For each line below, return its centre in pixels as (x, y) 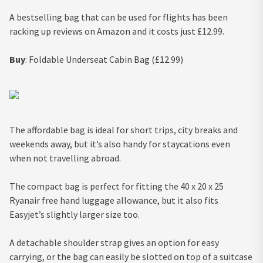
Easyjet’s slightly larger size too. (75, 214)
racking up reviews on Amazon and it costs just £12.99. (117, 31)
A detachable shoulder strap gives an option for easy (114, 242)
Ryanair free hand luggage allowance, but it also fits (114, 200)
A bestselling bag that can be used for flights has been (119, 17)
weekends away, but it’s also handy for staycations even (120, 144)
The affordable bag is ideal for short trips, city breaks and (124, 129)
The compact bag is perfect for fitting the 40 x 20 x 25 (117, 186)
